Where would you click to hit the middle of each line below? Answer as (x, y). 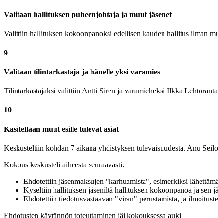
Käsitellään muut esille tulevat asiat (61, 129)
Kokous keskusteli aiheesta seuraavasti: (64, 164)
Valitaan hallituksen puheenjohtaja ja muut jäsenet (88, 15)
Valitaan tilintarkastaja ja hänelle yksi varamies (82, 72)
